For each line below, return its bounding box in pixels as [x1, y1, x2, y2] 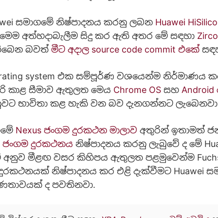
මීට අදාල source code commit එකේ [51, 44, 200, 55]
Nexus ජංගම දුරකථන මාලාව [16, 125, 137, 136]
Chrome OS [113, 85, 161, 95]
